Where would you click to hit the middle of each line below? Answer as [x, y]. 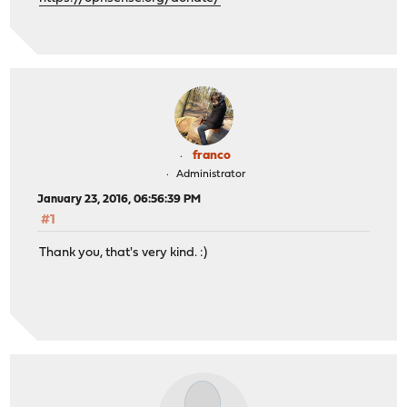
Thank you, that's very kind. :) [124, 253]
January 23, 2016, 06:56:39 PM [119, 199]
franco [212, 155]
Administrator [210, 174]
